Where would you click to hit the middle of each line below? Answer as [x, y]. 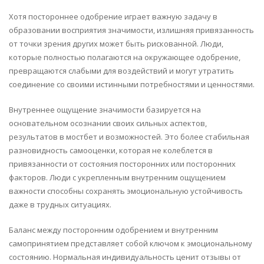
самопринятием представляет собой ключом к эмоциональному [131, 243]
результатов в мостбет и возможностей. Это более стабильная [129, 136]
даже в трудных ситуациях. [60, 204]
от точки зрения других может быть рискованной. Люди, [116, 43]
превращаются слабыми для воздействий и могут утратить [121, 70]
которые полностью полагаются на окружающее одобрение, [125, 57]
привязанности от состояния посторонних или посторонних [122, 164]
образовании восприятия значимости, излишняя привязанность [131, 30]
